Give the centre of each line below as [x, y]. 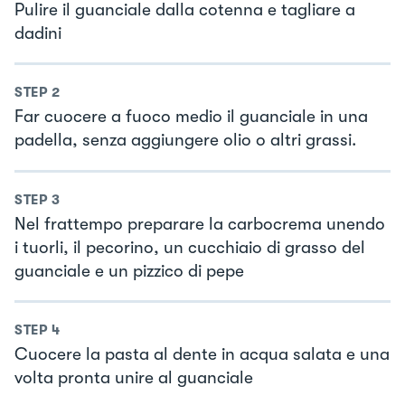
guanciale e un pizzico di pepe [129, 271]
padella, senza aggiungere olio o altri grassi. [185, 141]
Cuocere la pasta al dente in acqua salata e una [202, 355]
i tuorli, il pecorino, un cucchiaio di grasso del [190, 247]
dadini [38, 33]
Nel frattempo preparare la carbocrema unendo [200, 224]
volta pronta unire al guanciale [134, 378]
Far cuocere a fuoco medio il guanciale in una [191, 117]
